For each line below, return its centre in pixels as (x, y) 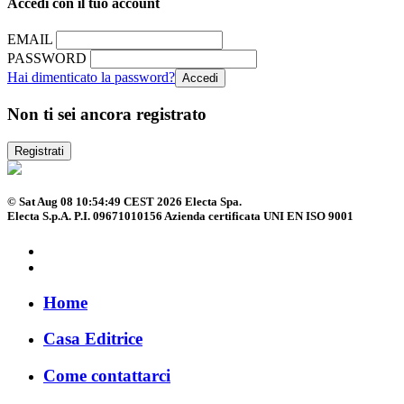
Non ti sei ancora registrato (107, 114)
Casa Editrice (93, 339)
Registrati (39, 151)
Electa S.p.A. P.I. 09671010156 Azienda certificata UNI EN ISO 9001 (180, 216)
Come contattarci (107, 376)
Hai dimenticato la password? (91, 78)
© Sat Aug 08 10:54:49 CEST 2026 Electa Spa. (124, 201)
